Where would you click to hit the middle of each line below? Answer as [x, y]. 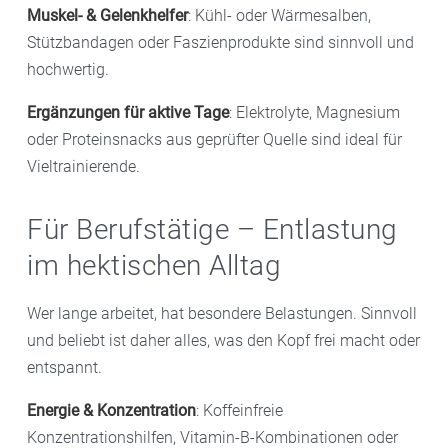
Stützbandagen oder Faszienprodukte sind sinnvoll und [220, 42]
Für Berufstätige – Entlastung [212, 229]
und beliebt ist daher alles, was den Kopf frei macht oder [223, 340]
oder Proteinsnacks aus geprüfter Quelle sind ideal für [214, 139]
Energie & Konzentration [111, 410]
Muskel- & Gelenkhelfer [107, 15]
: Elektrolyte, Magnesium [314, 112]
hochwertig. [68, 69]
